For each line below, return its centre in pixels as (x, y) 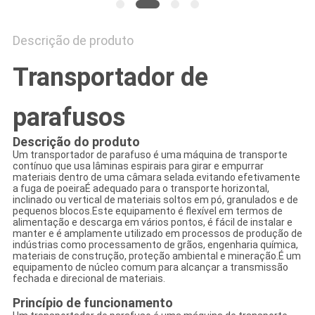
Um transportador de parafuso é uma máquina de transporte (150, 155)
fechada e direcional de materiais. (89, 279)
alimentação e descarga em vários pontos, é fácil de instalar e (152, 223)
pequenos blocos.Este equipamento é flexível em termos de (147, 211)
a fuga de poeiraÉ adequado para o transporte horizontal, (141, 189)
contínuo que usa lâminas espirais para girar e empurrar (138, 166)
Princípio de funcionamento (92, 303)
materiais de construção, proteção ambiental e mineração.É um (156, 256)
